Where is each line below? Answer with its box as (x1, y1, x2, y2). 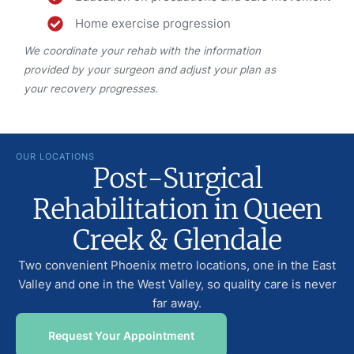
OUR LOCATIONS (16, 151, 95, 163)
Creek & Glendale (73, 224, 281, 258)
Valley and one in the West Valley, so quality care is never (17, 277, 337, 292)
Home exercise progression (75, 16, 231, 32)
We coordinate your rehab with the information (24, 44, 261, 58)
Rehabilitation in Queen (32, 193, 322, 227)
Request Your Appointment (48, 329, 194, 343)
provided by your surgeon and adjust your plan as (24, 63, 276, 77)
